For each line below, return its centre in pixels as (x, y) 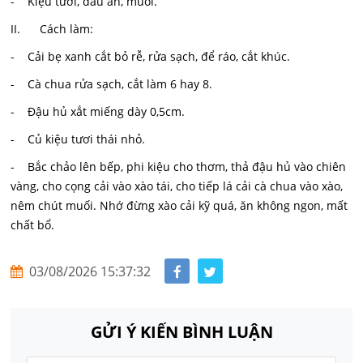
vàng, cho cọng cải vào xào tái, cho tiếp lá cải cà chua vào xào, (177, 186)
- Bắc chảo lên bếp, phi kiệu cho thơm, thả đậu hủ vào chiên (179, 167)
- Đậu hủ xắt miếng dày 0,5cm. (98, 112)
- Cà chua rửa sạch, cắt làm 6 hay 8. (112, 84)
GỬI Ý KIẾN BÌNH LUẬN (181, 331)
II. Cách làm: (52, 29)
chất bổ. (33, 225)
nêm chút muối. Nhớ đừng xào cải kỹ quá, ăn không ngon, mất (179, 206)
